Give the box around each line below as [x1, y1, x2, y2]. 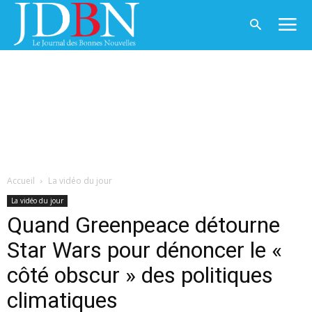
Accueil [7, 175, 35, 187]
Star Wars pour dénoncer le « [7, 237, 282, 263]
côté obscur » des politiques [7, 262, 273, 288]
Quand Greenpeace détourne [7, 212, 280, 238]
